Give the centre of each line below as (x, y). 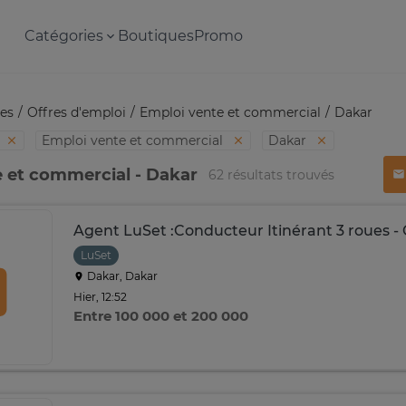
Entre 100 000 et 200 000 (161, 316)
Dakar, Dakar (121, 276)
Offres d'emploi (77, 112)
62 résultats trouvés (271, 174)
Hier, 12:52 (100, 296)
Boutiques (155, 36)
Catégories (63, 36)
